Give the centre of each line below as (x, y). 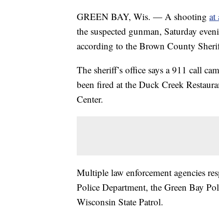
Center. (90, 99)
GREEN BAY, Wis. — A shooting (143, 17)
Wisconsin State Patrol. (120, 202)
